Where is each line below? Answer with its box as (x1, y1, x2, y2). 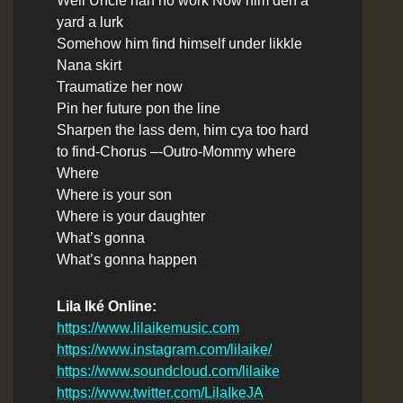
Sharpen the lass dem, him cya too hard (57, 121, 309, 138)
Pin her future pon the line (57, 100, 220, 116)
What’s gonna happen (57, 251, 197, 267)
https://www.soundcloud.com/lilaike (57, 363, 280, 379)
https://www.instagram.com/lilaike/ (57, 341, 272, 357)
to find (57, 143, 95, 159)
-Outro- (158, 143, 202, 159)
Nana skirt (57, 57, 121, 73)
